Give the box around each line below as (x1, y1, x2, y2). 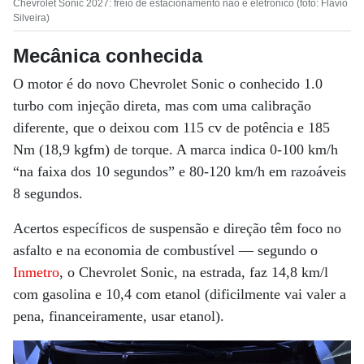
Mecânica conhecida (13, 44, 202, 67)
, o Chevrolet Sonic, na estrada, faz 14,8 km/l (59, 263, 328, 280)
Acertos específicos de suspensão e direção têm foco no (13, 219, 341, 236)
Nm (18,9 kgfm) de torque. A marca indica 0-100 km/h (13, 141, 338, 158)
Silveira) (13, 11, 50, 24)
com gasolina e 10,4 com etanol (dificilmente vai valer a (13, 285, 346, 302)
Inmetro (13, 263, 59, 280)
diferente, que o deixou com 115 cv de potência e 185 (13, 119, 330, 136)
